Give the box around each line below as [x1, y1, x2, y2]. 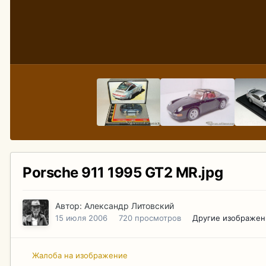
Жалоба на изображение [32, 250, 128, 260]
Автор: [55, 201, 84, 211]
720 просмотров [119, 213, 181, 223]
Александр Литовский [84, 201, 174, 211]
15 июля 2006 [55, 213, 107, 223]
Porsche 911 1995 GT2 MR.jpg [23, 164, 223, 182]
